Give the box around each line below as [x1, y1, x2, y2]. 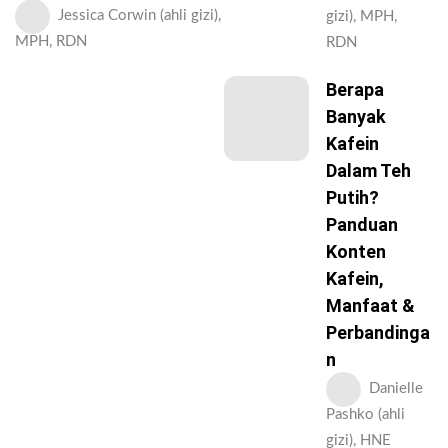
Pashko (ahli [326, 407, 405, 423]
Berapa [326, 79, 384, 101]
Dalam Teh [326, 160, 411, 182]
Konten [326, 241, 386, 263]
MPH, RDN [15, 34, 87, 50]
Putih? [326, 187, 379, 209]
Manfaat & [326, 295, 415, 317]
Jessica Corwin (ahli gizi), [58, 8, 221, 24]
